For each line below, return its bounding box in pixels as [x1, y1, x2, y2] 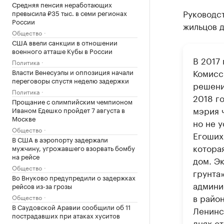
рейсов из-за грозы [12, 180, 72, 190]
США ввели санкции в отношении [12, 36, 117, 47]
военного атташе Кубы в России [12, 45, 112, 55]
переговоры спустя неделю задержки [12, 74, 129, 85]
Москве [12, 112, 35, 123]
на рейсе [12, 150, 39, 161]
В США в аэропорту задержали [12, 133, 108, 144]
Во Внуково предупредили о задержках [12, 171, 135, 182]
